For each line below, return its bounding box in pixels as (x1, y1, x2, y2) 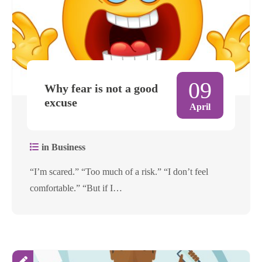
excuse (44, 95, 77, 109)
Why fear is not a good (44, 81, 158, 95)
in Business (39, 142, 85, 152)
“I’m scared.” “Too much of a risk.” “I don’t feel (30, 166, 208, 177)
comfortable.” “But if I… (30, 182, 122, 193)
